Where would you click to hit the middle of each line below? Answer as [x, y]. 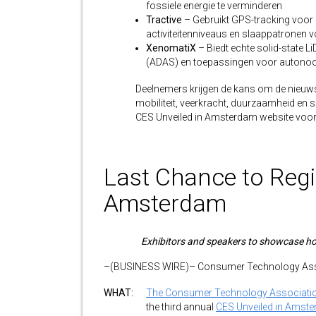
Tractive [165, 20]
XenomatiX [171, 48]
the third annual [181, 307]
